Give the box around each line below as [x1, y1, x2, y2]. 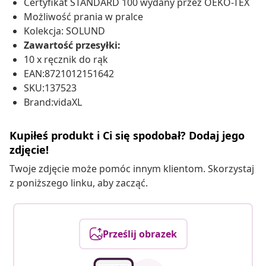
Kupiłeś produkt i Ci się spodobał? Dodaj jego [9, 128, 245, 143]
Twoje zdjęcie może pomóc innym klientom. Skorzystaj [9, 162, 254, 176]
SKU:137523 [24, 81, 77, 95]
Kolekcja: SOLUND [24, 24, 105, 38]
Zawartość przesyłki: [24, 39, 121, 52]
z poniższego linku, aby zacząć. [9, 176, 148, 190]
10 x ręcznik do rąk [24, 53, 108, 66]
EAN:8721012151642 [24, 67, 114, 81]
